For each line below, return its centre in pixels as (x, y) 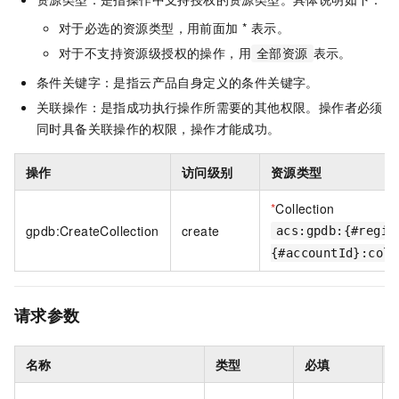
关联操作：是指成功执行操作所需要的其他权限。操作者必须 (210, 107)
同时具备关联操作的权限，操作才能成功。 (159, 129)
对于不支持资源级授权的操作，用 (155, 53)
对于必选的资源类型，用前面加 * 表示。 (174, 28)
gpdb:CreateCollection (93, 231)
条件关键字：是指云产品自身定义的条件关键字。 (178, 82)
